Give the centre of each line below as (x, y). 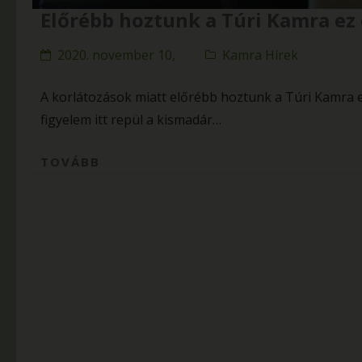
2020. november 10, (116, 55)
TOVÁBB (70, 161)
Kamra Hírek (260, 55)
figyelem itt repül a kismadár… (131, 119)
